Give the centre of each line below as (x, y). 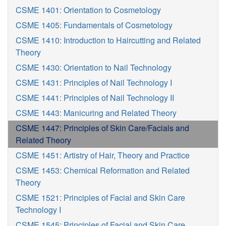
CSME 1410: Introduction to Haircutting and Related (108, 40)
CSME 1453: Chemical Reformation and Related (103, 170)
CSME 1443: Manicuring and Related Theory (96, 113)
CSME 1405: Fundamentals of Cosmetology (94, 25)
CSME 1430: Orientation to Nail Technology (94, 67)
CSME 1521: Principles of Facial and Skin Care (100, 197)
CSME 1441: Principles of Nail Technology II (95, 98)
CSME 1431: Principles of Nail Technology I (94, 82)
